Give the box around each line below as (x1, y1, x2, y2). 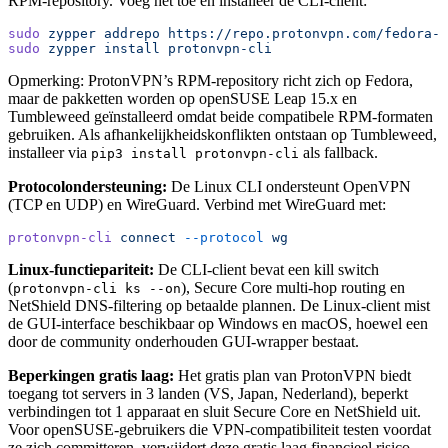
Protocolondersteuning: (8, 177, 167, 195)
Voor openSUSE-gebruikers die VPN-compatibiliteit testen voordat (8, 420, 431, 438)
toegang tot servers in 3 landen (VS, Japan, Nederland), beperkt (8, 384, 408, 402)
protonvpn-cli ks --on (13, 280, 181, 296)
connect (112, 229, 176, 245)
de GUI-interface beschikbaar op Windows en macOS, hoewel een (8, 314, 428, 332)
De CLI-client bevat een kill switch (154, 260, 379, 278)
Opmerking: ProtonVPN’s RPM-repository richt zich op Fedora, (8, 71, 413, 89)
